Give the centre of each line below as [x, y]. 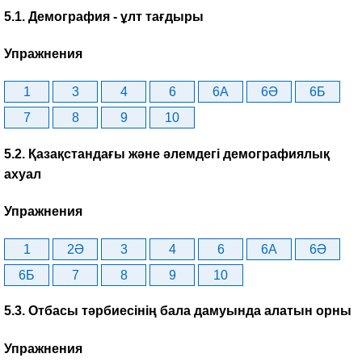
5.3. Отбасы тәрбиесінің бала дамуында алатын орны [178, 311]
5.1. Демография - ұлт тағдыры [104, 16]
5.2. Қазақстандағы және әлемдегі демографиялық [167, 154]
